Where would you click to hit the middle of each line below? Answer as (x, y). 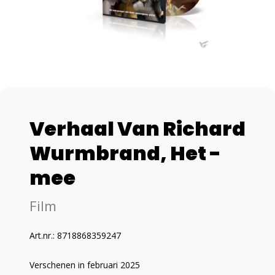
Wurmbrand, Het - (125, 153)
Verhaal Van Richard (137, 129)
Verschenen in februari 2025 (85, 265)
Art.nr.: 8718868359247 (75, 235)
